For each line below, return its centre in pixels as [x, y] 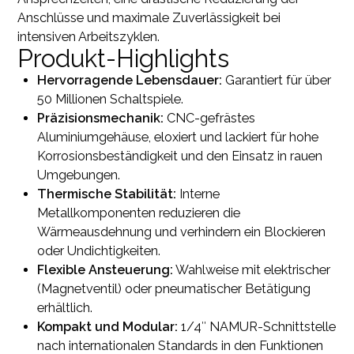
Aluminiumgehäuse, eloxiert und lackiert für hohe [177, 137]
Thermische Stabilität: [106, 194]
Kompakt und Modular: [107, 326]
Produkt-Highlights [124, 58]
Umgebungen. [78, 175]
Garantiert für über [276, 80]
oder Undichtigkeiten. [98, 250]
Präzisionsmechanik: [100, 118]
